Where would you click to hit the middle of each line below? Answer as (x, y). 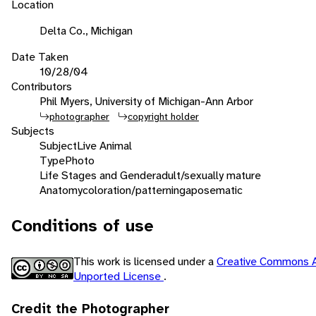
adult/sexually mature (208, 175)
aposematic (214, 190)
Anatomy (61, 190)
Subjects (33, 130)
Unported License (119, 276)
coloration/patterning (134, 190)
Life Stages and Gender (98, 175)
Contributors (42, 86)
